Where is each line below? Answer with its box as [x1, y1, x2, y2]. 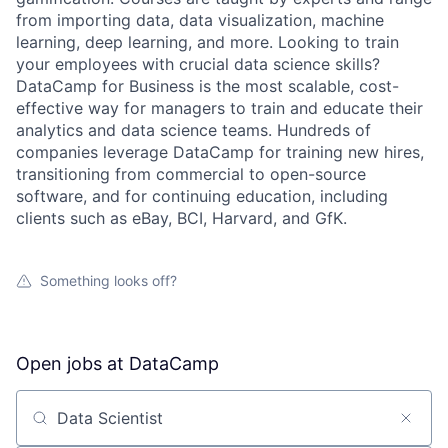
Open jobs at [16, 352, 129, 374]
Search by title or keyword [15, 416, 217, 437]
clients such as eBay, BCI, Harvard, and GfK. [16, 207, 347, 228]
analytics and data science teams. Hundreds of [16, 119, 371, 140]
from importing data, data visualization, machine [16, 9, 384, 30]
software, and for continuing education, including [16, 185, 388, 206]
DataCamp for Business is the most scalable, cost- [16, 75, 399, 96]
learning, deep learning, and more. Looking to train [16, 31, 399, 52]
